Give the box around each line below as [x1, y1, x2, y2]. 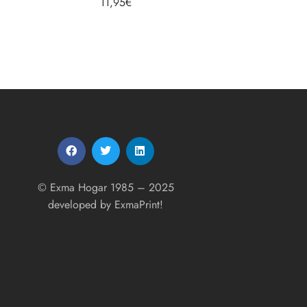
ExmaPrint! [114, 196, 163, 212]
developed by [48, 196, 114, 212]
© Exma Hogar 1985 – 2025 [37, 179, 174, 195]
